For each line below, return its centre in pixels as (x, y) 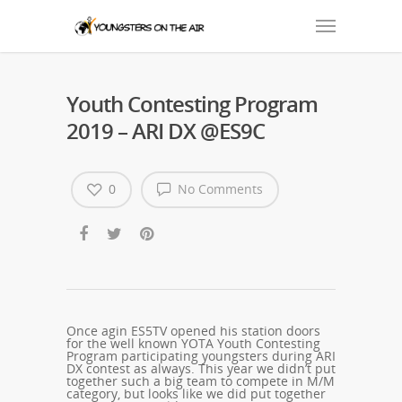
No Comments (218, 189)
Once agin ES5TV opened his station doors (193, 331)
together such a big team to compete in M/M (201, 381)
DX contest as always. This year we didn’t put (201, 369)
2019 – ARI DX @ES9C (166, 131)
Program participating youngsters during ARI (201, 356)
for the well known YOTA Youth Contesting (193, 344)
